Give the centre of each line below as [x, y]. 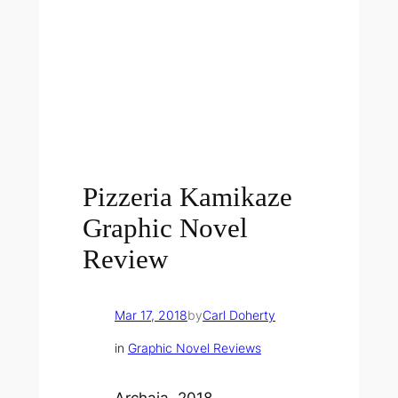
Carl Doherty [239, 315]
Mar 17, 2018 [151, 315]
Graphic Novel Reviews [194, 347]
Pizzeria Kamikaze [188, 197]
